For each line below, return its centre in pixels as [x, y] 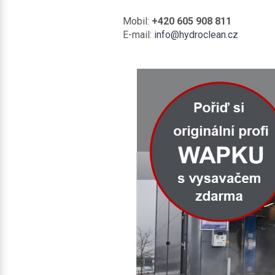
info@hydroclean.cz [196, 35]
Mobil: [137, 21]
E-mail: [138, 35]
